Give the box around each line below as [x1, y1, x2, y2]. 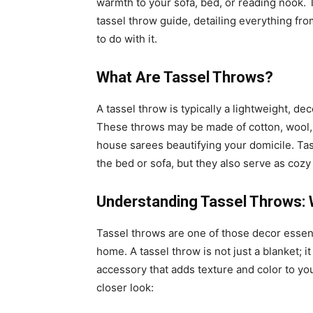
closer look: [96, 281, 156, 294]
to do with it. [96, 32, 157, 45]
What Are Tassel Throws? [96, 68, 277, 86]
